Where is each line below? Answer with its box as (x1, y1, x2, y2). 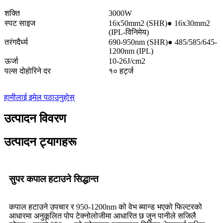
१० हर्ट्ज (109, 67, 133, 76)
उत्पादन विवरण (4, 112, 66, 125)
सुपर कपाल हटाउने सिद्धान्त (9, 174, 99, 185)
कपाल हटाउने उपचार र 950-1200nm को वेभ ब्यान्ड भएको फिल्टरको (9, 203, 202, 212)
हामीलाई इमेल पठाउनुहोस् (4, 93, 75, 102)
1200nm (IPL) (109, 47, 153, 56)
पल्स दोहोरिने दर (4, 67, 51, 76)
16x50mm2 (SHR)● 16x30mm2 (109, 19, 210, 28)
